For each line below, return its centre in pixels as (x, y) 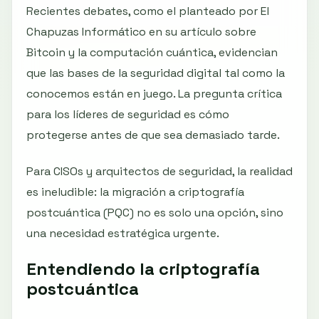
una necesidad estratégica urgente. (123, 234)
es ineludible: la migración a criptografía (135, 192)
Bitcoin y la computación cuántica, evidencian (152, 53)
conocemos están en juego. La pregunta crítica (154, 94)
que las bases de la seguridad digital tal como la (156, 73)
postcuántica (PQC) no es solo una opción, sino (155, 213)
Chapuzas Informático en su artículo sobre (141, 32)
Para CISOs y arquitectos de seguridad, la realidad (159, 172)
